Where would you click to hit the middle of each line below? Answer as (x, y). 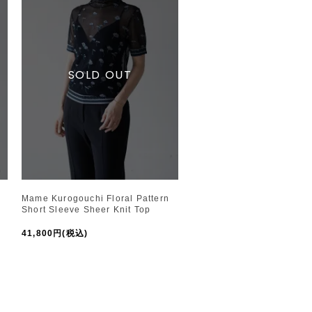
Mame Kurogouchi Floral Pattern (95, 198)
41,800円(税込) (55, 233)
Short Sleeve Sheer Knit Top (86, 209)
